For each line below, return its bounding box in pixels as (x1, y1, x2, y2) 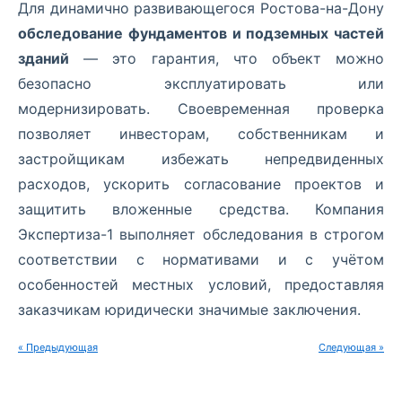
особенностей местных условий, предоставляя (18, 275, 384, 293)
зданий (18, 48, 69, 67)
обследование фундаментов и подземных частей (18, 23, 384, 42)
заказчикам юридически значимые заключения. (18, 300, 361, 319)
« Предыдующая (18, 340, 98, 354)
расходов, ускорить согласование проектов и (18, 174, 384, 193)
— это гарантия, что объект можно (69, 48, 384, 67)
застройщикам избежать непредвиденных (18, 149, 384, 168)
